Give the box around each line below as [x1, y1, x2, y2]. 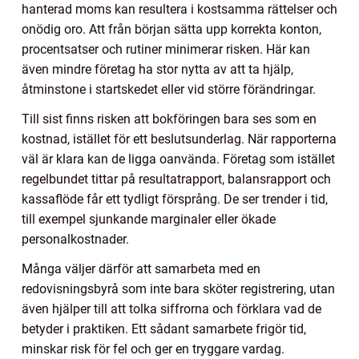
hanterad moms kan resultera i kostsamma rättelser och [22, 2, 337, 18]
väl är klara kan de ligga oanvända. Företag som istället [22, 151, 335, 167]
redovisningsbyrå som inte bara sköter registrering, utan [22, 281, 335, 297]
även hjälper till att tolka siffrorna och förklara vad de [22, 301, 321, 317]
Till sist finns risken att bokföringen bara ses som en [22, 111, 317, 127]
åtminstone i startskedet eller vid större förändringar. [22, 82, 316, 98]
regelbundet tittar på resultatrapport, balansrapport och [22, 171, 331, 188]
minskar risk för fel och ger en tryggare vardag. [22, 341, 284, 357]
